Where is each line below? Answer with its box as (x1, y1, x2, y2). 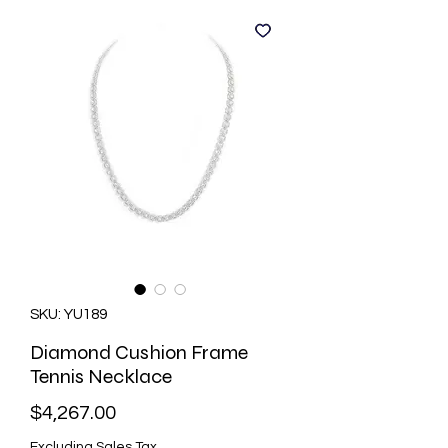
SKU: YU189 (30, 307, 107, 323)
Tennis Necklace (30, 364, 172, 390)
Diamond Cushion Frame (30, 340, 248, 366)
